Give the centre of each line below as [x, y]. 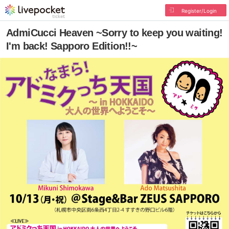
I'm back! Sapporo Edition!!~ [72, 46]
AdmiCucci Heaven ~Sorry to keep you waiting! [114, 33]
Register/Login [199, 11]
